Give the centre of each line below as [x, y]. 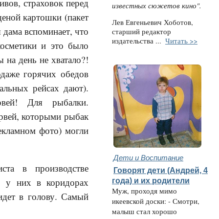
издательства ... [138, 41]
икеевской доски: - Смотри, [156, 201]
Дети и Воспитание [148, 157]
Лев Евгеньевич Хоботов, [153, 22]
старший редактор [142, 31]
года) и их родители [151, 180]
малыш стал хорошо [144, 211]
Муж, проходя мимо [144, 191]
